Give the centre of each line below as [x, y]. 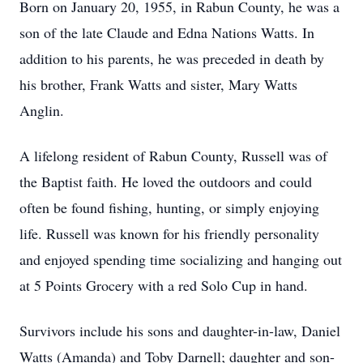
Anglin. [42, 110]
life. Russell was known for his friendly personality [169, 233]
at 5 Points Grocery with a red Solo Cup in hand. [164, 285]
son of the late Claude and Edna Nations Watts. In [167, 32]
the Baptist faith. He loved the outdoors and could [166, 181]
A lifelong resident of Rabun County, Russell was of [173, 156]
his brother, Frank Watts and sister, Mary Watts [158, 84]
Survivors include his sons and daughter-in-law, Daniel [180, 331]
